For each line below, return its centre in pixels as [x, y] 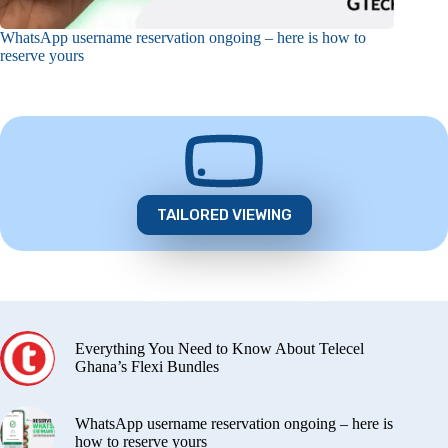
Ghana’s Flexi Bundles [147, 367]
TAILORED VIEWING [224, 214]
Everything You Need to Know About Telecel [219, 349]
